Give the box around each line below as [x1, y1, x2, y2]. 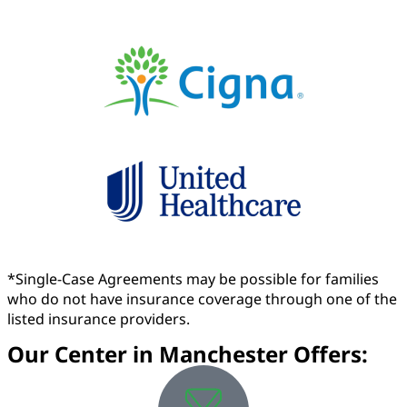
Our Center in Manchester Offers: [7, 339, 368, 370]
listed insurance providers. [7, 309, 190, 330]
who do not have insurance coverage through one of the [7, 289, 397, 310]
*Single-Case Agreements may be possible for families [7, 269, 379, 290]
